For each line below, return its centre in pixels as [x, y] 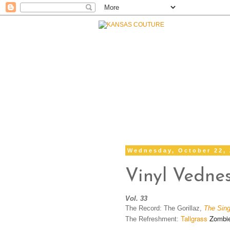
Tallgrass [194, 219]
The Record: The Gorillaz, [165, 208]
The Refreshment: [153, 219]
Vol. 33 [136, 199]
